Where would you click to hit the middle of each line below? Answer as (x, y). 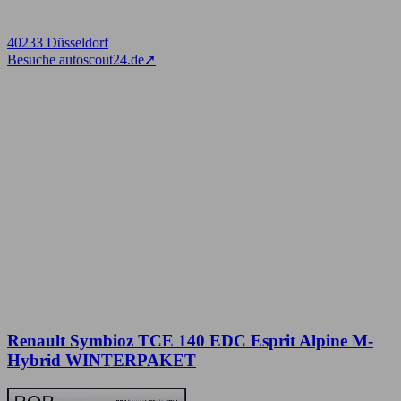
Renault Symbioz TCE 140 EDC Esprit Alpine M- (190, 341)
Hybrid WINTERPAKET (102, 361)
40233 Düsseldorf (58, 43)
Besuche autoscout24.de (76, 60)
